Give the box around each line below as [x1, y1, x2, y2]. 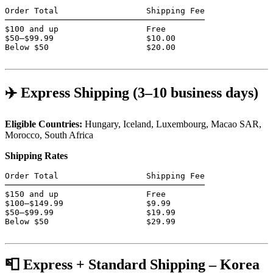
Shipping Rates [5, 151, 68, 161]
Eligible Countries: [5, 119, 82, 130]
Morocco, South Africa [5, 130, 93, 141]
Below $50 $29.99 [5, 217, 175, 227]
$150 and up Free [5, 190, 166, 199]
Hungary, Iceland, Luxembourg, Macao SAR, [82, 119, 261, 130]
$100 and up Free [5, 24, 166, 34]
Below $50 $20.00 [5, 42, 175, 52]
